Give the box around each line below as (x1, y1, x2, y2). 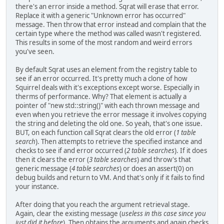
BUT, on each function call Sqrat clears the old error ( (15, 128, 176, 137)
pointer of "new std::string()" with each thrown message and (15, 101, 199, 110)
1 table (176, 128, 196, 137)
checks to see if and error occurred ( (15, 146, 126, 155)
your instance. (15, 182, 59, 191)
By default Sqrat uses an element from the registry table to (15, 65, 197, 74)
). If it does (174, 146, 207, 155)
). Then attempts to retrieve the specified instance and (35, 137, 202, 146)
